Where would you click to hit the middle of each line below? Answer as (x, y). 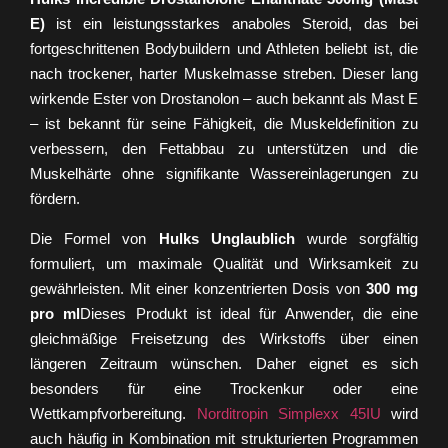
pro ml (55, 313)
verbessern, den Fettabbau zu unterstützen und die (224, 149)
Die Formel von (94, 238)
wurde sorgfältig (356, 238)
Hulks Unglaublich (226, 238)
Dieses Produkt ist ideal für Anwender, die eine (249, 313)
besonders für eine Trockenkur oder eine (224, 388)
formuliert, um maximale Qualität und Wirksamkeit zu (224, 263)
